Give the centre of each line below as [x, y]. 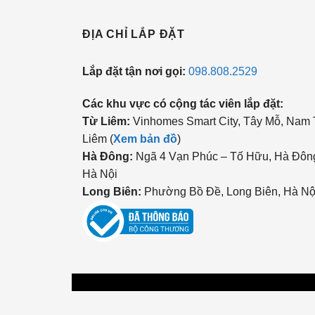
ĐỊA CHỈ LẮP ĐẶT [134, 34]
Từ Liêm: [106, 121]
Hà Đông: [108, 156]
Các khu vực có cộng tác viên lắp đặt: [183, 103]
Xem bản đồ [145, 139]
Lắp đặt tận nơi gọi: [135, 71]
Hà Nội [100, 174]
